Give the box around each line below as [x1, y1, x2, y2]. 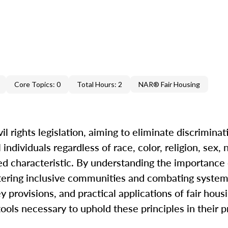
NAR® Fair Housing [138, 80, 200, 89]
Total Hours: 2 [77, 80, 122, 89]
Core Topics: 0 [14, 80, 61, 89]
